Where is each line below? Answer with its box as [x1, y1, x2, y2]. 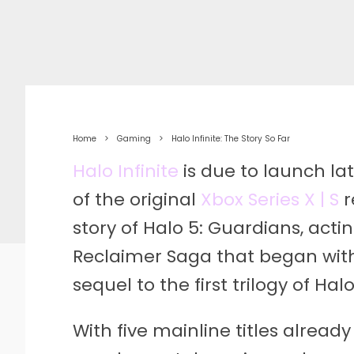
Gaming [117, 133, 151, 145]
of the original [73, 187, 201, 212]
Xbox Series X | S [201, 187, 339, 212]
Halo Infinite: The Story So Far [171, 133, 290, 145]
